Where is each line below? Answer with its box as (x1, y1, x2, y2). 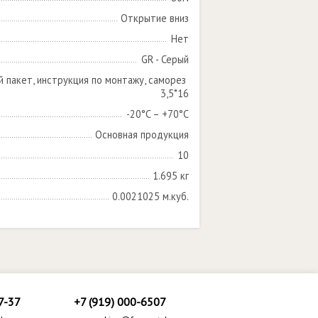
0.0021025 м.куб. (112, 190, 189, 203)
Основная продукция (95, 128, 189, 141)
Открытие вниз (121, 11, 189, 25)
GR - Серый (141, 53, 189, 66)
